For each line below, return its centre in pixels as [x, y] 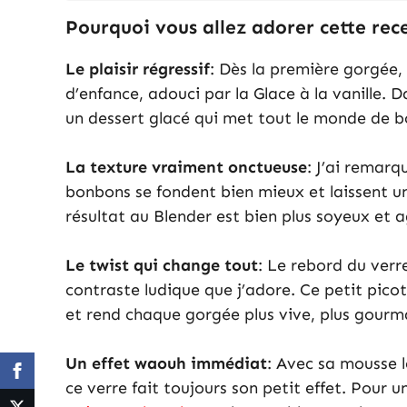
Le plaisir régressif [138, 69]
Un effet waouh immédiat [166, 364]
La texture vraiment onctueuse [186, 168]
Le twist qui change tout [162, 266]
